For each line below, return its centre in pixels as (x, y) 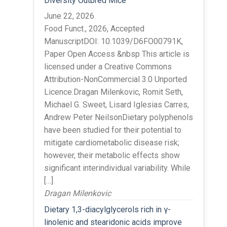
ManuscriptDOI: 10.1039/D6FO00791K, (113, 41)
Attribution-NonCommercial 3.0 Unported (115, 79)
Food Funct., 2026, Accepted (94, 28)
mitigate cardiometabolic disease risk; (111, 142)
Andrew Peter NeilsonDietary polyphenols (118, 117)
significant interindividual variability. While (117, 168)
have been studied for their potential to (112, 130)
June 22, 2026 (69, 16)
